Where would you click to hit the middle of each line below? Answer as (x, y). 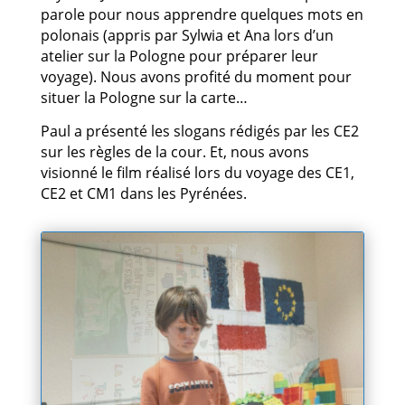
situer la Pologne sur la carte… (144, 98)
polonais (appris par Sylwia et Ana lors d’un (187, 35)
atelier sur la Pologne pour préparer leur (179, 56)
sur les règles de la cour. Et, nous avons (174, 152)
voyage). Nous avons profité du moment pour (196, 77)
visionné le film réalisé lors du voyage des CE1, (197, 173)
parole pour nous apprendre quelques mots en (202, 14)
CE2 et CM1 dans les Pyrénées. (143, 193)
